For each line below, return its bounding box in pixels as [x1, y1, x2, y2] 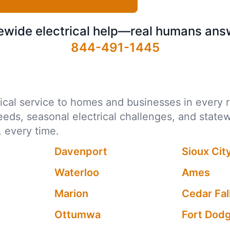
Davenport [54, 145, 107, 158]
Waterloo [54, 166, 99, 179]
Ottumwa [54, 208, 101, 221]
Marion [54, 187, 88, 200]
